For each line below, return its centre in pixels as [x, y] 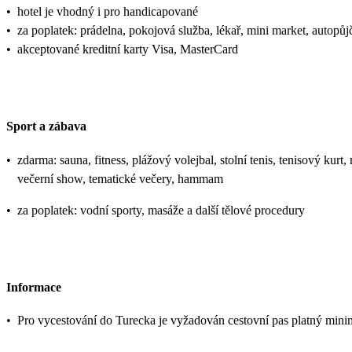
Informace [34, 287]
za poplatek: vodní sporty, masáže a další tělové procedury [161, 210]
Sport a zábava [46, 126]
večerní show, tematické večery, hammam [120, 178]
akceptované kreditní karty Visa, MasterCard [128, 49]
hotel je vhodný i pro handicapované [108, 11]
